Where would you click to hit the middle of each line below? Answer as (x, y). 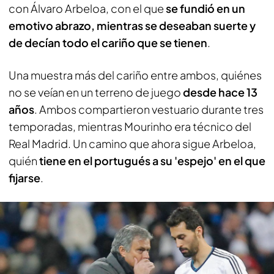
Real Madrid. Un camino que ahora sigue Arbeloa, (132, 143)
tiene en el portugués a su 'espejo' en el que (151, 160)
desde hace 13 (220, 92)
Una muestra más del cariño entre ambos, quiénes (135, 75)
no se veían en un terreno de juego (96, 92)
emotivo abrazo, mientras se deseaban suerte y (132, 25)
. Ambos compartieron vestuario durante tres (149, 109)
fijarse (24, 177)
